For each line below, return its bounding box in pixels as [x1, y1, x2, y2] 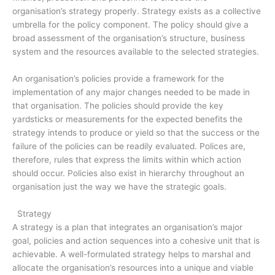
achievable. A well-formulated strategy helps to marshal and [12, 249, 250, 259]
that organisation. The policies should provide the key [12, 101, 223, 111]
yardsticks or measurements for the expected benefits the [12, 114, 242, 125]
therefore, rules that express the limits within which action [12, 155, 241, 165]
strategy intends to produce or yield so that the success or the [12, 128, 260, 138]
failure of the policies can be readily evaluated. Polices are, [12, 141, 246, 152]
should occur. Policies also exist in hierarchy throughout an [12, 168, 244, 179]
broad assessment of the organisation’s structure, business [12, 33, 245, 44]
